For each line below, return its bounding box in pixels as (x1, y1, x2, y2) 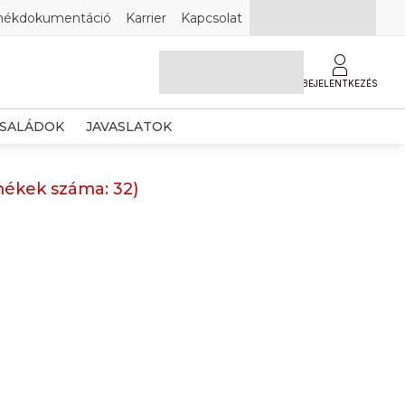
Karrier (126, 9, 166, 26)
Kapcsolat (181, 9, 242, 26)
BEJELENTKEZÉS (301, 78, 378, 89)
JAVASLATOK (86, 118, 172, 135)
